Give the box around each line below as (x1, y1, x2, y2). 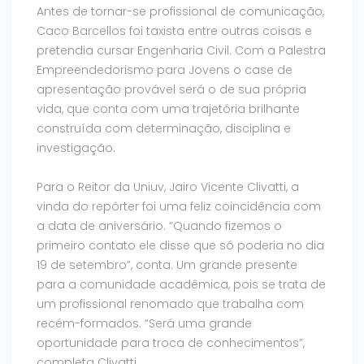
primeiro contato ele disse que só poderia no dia (37, 237, 324, 254)
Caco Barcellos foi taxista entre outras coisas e (37, 23, 312, 40)
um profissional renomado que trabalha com (37, 296, 304, 313)
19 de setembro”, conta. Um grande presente (37, 257, 297, 274)
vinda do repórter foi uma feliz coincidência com (37, 198, 321, 215)
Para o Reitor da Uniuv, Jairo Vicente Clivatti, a (37, 179, 299, 196)
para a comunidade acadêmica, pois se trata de (37, 276, 326, 293)
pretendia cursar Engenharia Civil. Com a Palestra (37, 42, 326, 59)
